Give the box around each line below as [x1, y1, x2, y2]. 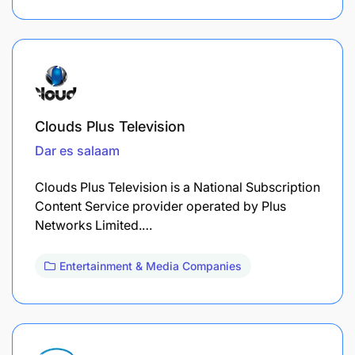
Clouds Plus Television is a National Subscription [35, 178, 320, 195]
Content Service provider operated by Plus [35, 197, 286, 214]
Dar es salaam [35, 142, 120, 158]
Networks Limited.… [35, 216, 152, 233]
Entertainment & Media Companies [59, 258, 242, 273]
